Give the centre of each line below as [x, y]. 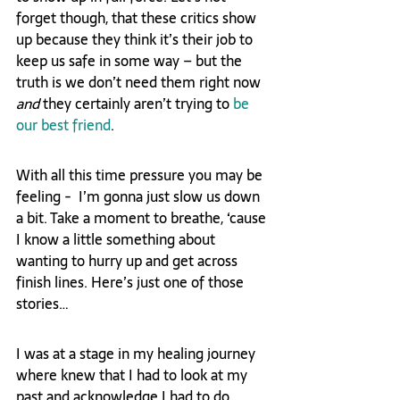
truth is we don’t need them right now [140, 83]
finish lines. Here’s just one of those [132, 283]
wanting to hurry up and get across [129, 261]
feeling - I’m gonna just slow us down [140, 197]
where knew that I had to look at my [133, 375]
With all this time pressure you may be [141, 175]
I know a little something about [117, 240]
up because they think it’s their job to [136, 40]
